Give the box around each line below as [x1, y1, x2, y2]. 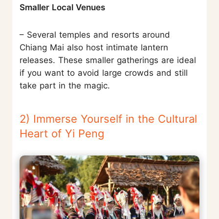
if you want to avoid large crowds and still [20, 68, 188, 78]
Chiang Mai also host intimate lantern [20, 43, 168, 53]
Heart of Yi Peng [20, 127, 104, 140]
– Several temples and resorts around [20, 30, 170, 40]
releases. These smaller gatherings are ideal [20, 55, 196, 66]
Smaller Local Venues [20, 2, 105, 13]
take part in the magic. [20, 81, 110, 91]
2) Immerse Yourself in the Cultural [20, 112, 197, 126]
